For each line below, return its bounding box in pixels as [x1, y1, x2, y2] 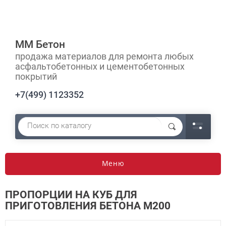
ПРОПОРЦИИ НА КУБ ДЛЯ [5, 189, 137, 201]
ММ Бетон [15, 38, 65, 50]
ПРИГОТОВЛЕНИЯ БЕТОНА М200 [5, 200, 171, 212]
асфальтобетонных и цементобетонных [15, 61, 185, 72]
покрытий [15, 71, 57, 82]
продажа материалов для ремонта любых [15, 51, 194, 62]
